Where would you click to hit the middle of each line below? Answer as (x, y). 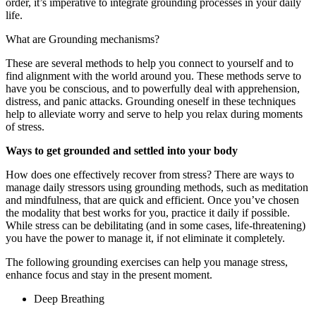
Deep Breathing (69, 298)
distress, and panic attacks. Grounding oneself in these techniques (151, 101)
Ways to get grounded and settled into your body (122, 150)
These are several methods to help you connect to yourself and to (150, 63)
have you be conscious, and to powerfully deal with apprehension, (153, 88)
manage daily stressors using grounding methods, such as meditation (157, 187)
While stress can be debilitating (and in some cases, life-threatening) (156, 225)
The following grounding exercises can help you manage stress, (147, 262)
